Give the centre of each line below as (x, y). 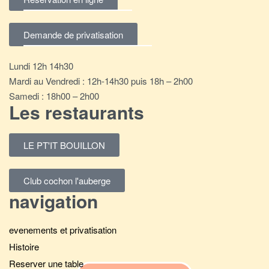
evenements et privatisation (63, 230)
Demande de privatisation (73, 35)
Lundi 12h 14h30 (42, 66)
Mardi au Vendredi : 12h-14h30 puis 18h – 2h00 (102, 81)
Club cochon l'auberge (67, 181)
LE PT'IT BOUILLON (64, 145)
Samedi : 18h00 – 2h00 (55, 96)
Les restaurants (77, 112)
